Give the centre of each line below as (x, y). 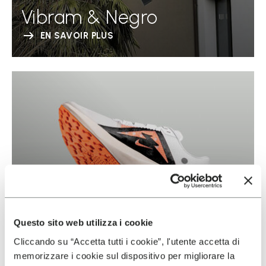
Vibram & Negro (90, 17)
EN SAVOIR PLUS (77, 36)
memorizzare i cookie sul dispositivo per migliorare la (124, 255)
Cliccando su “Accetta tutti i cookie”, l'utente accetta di (126, 241)
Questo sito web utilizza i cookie (83, 223)
